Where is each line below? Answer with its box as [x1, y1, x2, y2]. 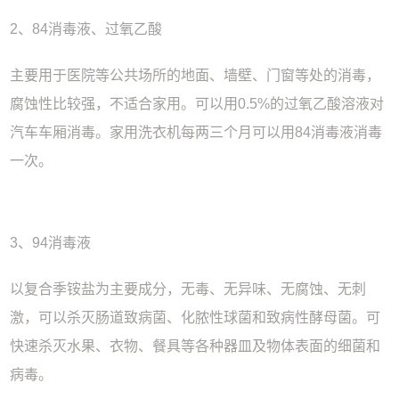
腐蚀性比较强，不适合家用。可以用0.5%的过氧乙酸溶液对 [10, 95, 385, 111]
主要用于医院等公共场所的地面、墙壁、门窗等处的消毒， [10, 67, 381, 83]
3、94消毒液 [10, 234, 92, 250]
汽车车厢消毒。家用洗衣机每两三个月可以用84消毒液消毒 [10, 124, 383, 140]
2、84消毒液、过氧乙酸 [10, 20, 163, 37]
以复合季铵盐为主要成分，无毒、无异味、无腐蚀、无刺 [10, 281, 367, 297]
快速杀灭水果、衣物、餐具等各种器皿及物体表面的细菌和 [10, 338, 381, 354]
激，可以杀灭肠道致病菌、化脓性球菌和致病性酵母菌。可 [10, 309, 381, 325]
